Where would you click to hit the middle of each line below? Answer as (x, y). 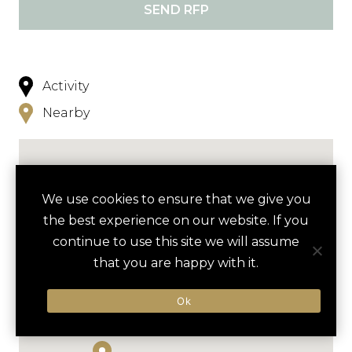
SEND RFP (176, 10)
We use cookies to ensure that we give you (176, 199)
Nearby (66, 113)
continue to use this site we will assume (176, 242)
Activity (66, 86)
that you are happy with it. (176, 263)
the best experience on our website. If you (176, 220)
